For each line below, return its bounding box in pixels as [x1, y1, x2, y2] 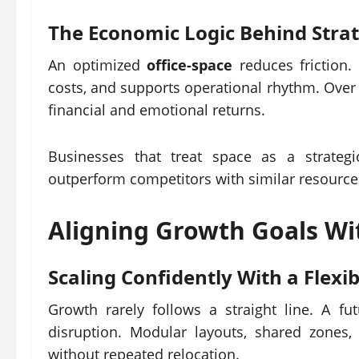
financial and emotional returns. [48, 100, 265, 119]
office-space [147, 55, 233, 75]
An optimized [48, 55, 147, 75]
